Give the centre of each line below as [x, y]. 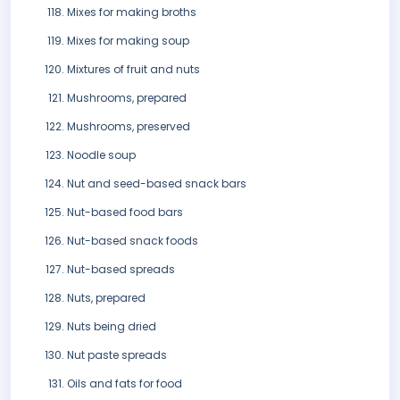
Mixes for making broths [132, 12]
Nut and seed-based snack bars [157, 184]
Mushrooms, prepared [127, 98]
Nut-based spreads [121, 270]
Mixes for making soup [128, 41]
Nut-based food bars [125, 212]
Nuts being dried [112, 327]
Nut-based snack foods [133, 241]
